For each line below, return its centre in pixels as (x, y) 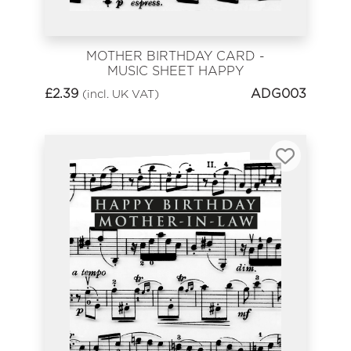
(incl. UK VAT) (121, 93)
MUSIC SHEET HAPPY (175, 71)
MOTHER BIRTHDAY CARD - (175, 56)
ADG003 (279, 93)
